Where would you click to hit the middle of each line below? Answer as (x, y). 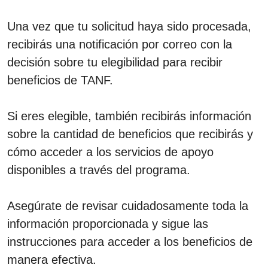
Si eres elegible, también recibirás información (129, 116)
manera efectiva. (52, 259)
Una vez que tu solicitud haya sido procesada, (129, 26)
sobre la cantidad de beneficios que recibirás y (130, 134)
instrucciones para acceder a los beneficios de (130, 241)
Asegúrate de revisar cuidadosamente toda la (128, 205)
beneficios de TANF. (60, 80)
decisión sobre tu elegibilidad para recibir (115, 62)
